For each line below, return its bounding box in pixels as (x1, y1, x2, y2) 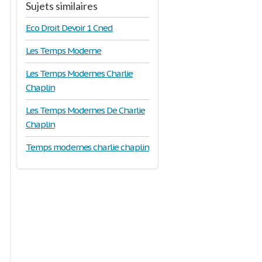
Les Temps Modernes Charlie (26, 68, 133, 79)
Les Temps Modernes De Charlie (26, 105, 145, 116)
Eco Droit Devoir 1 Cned (26, 22, 113, 33)
